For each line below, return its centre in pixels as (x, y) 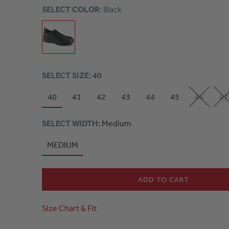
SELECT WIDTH (70, 123)
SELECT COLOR (71, 9)
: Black (111, 9)
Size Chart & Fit (69, 208)
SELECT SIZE (65, 75)
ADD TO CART (164, 179)
